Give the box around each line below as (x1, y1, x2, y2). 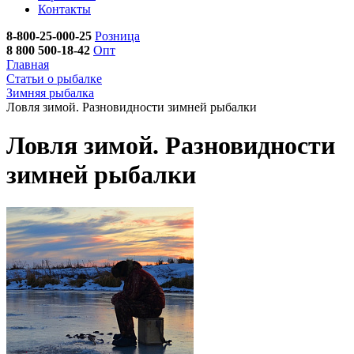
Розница (95, 29, 140, 43)
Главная (6, 58, 49, 71)
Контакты (38, 2, 91, 16)
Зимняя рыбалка (6, 86, 94, 100)
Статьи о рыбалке (6, 72, 102, 85)
